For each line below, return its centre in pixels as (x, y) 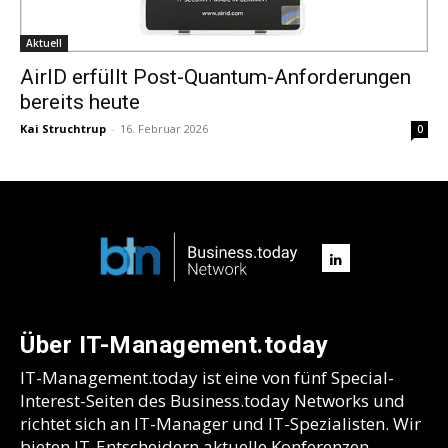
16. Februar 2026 (164, 128)
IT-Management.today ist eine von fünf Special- (207, 377)
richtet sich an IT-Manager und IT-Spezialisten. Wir (220, 423)
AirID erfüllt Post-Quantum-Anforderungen (215, 76)
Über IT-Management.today (174, 344)
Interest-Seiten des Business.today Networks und (212, 400)
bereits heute (80, 101)
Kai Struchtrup (63, 128)
